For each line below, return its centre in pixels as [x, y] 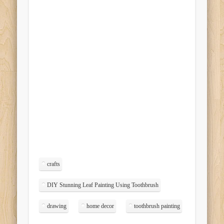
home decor [100, 206]
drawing [57, 206]
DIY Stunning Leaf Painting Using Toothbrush [103, 185]
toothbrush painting [157, 206]
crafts [54, 164]
